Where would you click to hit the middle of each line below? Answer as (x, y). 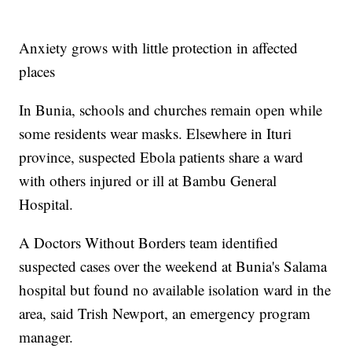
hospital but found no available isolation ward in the (175, 289)
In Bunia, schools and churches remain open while (171, 109)
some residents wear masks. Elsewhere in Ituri (156, 133)
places (37, 71)
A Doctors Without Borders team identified (149, 242)
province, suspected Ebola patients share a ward (161, 156)
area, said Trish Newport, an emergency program (165, 313)
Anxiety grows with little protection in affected (159, 47)
